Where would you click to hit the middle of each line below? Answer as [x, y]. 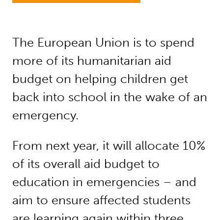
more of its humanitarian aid [92, 61]
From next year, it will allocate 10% [109, 146]
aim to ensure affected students [101, 200]
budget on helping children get [100, 79]
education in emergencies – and [104, 182]
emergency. [45, 115]
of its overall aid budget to [86, 164]
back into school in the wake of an [110, 97]
